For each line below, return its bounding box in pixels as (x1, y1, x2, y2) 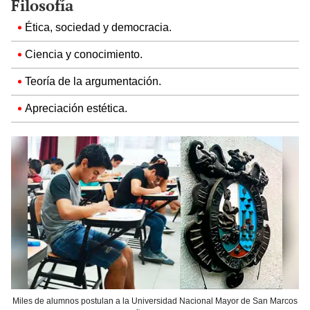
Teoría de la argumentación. (25, 75, 161, 89)
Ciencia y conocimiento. (25, 48, 143, 62)
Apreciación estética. (25, 102, 127, 116)
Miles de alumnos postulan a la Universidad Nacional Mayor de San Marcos (12, 295, 298, 306)
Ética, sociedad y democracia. (25, 21, 172, 35)
